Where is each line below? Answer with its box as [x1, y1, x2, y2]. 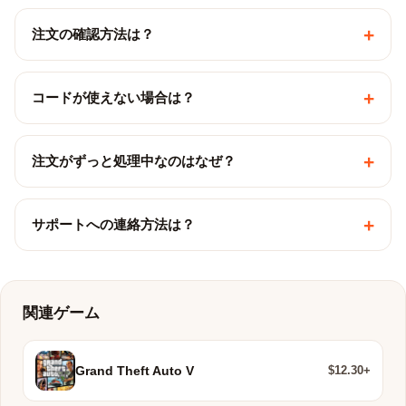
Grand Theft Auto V [75, 363, 194, 378]
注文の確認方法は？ [32, 26, 154, 42]
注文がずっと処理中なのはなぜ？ [32, 153, 236, 169]
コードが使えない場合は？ [32, 90, 195, 105]
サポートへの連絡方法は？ [32, 217, 195, 232]
